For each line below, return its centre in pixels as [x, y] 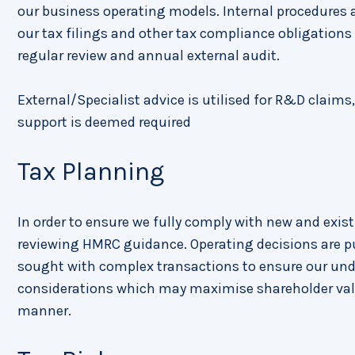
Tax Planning [91, 172]
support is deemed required [104, 122]
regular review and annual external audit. [149, 55]
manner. [44, 311]
